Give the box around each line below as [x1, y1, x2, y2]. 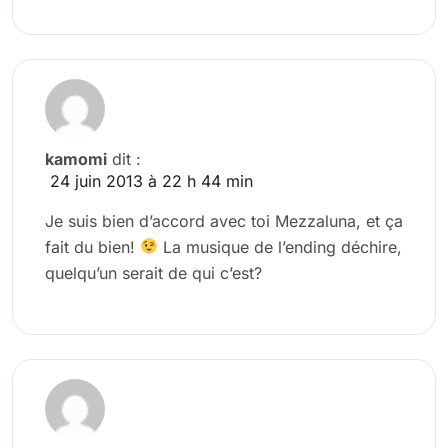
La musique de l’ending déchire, [158, 236, 403, 257]
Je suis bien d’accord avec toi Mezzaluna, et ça [45, 210, 403, 231]
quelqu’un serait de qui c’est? [45, 262, 262, 283]
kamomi [45, 148, 107, 169]
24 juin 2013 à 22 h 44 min [50, 170, 253, 191]
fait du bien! [45, 236, 140, 257]
